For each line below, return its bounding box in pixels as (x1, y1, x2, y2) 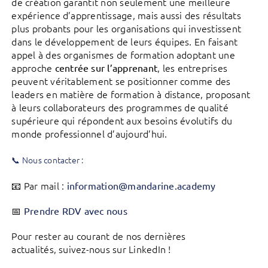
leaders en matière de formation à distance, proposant (11, 87, 251, 101)
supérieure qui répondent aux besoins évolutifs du (11, 114, 233, 127)
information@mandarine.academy (66, 179, 216, 191)
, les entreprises (157, 61, 228, 75)
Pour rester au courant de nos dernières (11, 229, 186, 242)
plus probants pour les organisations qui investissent (11, 22, 242, 35)
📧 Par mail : (11, 178, 67, 192)
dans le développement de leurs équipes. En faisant (11, 35, 238, 48)
